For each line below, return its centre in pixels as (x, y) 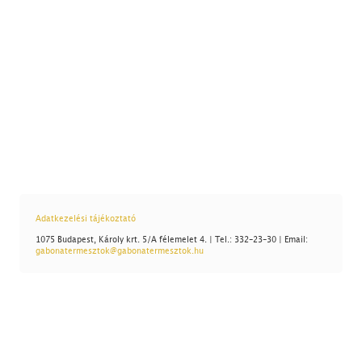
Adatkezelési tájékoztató (85, 219)
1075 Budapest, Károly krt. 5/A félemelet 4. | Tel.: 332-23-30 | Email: (171, 240)
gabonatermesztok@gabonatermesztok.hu (119, 251)
